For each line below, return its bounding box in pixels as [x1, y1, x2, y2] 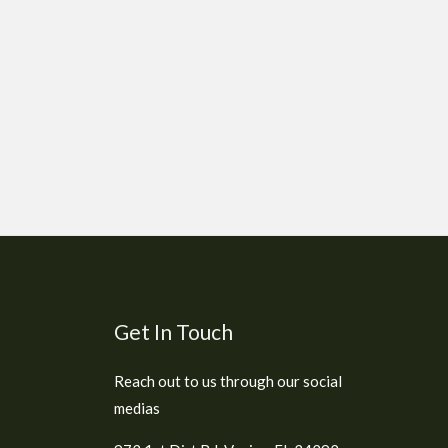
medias [113, 398, 160, 417]
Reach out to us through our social [113, 371, 342, 390]
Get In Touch [113, 318, 233, 344]
